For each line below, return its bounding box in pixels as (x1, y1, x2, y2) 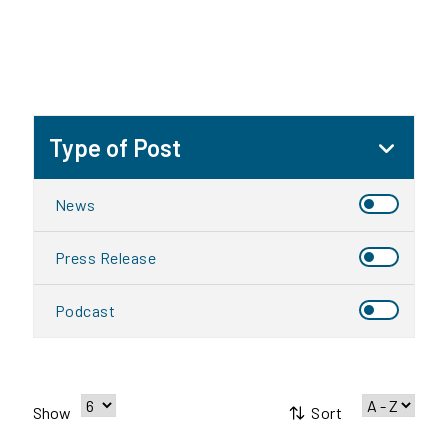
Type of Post (49, 133, 181, 163)
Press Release (54, 248, 156, 268)
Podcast (54, 301, 115, 321)
